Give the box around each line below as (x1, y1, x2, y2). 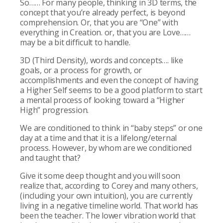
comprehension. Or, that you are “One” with (20, 16, 178, 28)
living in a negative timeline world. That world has (20, 200, 199, 211)
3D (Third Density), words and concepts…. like (20, 54, 183, 66)
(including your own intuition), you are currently (20, 190, 193, 201)
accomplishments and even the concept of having (20, 74, 199, 86)
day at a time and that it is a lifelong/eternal (20, 132, 177, 143)
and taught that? (20, 152, 81, 163)
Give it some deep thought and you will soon (20, 170, 181, 181)
